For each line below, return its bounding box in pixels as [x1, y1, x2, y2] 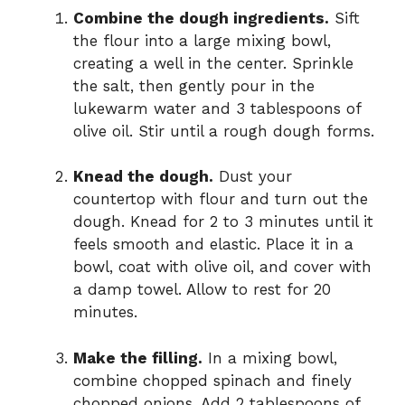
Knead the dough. [73, 167, 213, 186]
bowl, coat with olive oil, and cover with [73, 258, 372, 277]
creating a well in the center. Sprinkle [73, 53, 353, 72]
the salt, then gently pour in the [73, 76, 315, 95]
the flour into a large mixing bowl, [73, 31, 331, 50]
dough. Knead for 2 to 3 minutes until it [73, 212, 373, 231]
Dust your [213, 167, 292, 186]
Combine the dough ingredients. [73, 8, 329, 27]
